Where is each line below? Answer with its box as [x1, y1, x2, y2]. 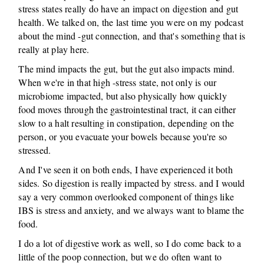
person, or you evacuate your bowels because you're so [18, 130, 227, 143]
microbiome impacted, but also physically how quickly [18, 90, 227, 102]
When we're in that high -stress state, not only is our [18, 76, 217, 88]
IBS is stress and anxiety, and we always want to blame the [18, 204, 245, 216]
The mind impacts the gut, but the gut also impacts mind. [18, 62, 235, 75]
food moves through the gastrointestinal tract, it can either [18, 103, 236, 115]
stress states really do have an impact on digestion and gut [18, 2, 239, 15]
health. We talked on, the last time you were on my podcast [18, 16, 244, 28]
